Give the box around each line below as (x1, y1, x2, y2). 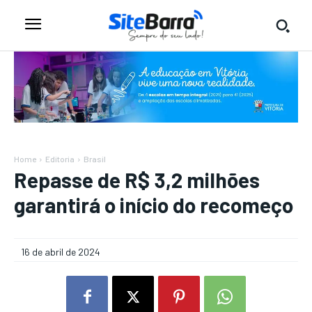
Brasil (84, 154, 106, 164)
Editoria (45, 154, 75, 164)
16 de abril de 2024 (21, 246, 100, 258)
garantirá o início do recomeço (14, 192, 293, 217)
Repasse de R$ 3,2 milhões (14, 167, 260, 192)
